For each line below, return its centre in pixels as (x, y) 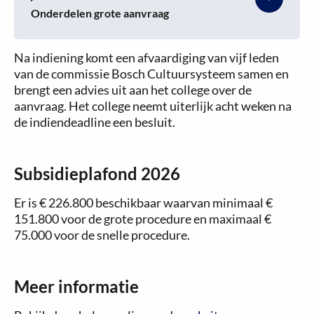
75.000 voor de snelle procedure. (102, 235)
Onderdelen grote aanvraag (100, 13)
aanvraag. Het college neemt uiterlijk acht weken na (153, 106)
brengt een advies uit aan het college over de (133, 90)
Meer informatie (76, 286)
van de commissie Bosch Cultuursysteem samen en (151, 74)
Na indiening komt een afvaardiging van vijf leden (146, 57)
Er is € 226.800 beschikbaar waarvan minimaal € (143, 203)
